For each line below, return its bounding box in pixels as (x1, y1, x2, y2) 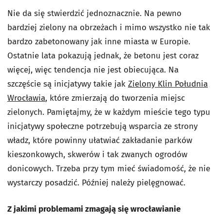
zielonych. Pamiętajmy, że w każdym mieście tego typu (7, 107, 210, 117)
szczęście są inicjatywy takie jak (7, 79, 128, 89)
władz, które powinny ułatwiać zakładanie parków (7, 135, 192, 145)
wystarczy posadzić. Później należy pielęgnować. (7, 178, 185, 188)
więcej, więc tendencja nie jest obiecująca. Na (7, 65, 179, 75)
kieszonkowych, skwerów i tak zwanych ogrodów (7, 149, 187, 160)
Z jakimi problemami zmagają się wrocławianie (7, 204, 181, 214)
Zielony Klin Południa (128, 79, 208, 89)
